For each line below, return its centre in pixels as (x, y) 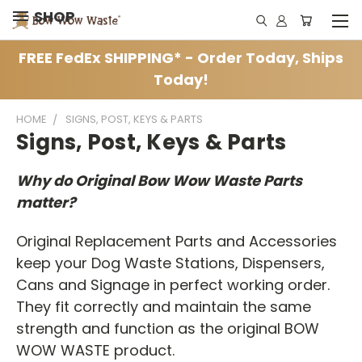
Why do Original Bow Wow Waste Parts (159, 180)
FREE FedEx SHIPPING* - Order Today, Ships (181, 57)
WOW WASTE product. (97, 350)
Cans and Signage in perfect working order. (173, 284)
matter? (46, 202)
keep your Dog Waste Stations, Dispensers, (170, 263)
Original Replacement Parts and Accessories (177, 241)
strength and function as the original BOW (168, 328)
